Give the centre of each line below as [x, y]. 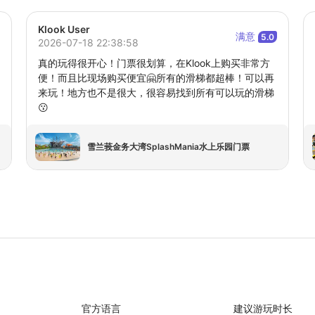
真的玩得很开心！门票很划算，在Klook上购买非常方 [154, 63]
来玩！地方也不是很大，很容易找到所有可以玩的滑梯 [156, 93]
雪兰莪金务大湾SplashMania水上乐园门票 [169, 147]
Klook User [64, 30]
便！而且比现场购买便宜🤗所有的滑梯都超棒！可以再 [156, 78]
